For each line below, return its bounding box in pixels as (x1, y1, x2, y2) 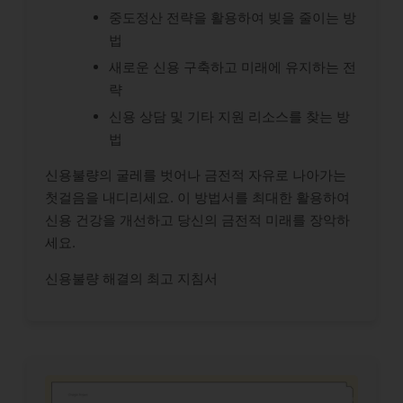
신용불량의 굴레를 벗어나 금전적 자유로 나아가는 (45, 166, 346, 184)
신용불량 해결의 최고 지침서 (45, 270, 218, 288)
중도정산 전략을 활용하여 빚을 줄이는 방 (109, 9, 356, 27)
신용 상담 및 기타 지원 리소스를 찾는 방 (109, 108, 350, 126)
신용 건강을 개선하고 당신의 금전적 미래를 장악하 (45, 211, 350, 229)
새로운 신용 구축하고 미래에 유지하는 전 (109, 58, 356, 76)
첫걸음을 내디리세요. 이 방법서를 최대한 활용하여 (45, 189, 350, 207)
